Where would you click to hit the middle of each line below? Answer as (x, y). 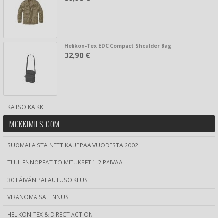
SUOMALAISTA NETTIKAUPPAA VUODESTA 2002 (73, 145)
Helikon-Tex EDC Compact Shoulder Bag (118, 46)
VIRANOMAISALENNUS (38, 197)
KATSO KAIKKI (26, 107)
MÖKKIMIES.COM (35, 124)
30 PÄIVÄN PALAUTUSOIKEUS (47, 179)
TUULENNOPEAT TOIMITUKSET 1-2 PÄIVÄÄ (65, 162)
